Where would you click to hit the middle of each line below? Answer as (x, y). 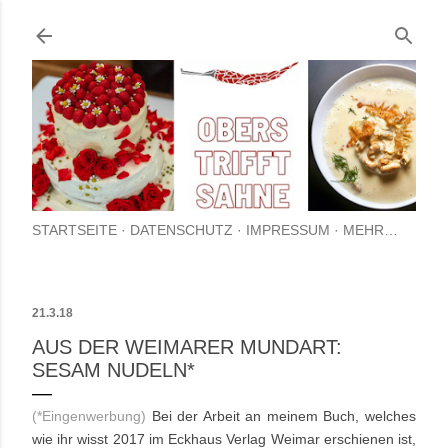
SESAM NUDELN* (113, 370)
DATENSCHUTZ (181, 230)
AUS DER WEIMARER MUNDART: (187, 347)
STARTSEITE (74, 230)
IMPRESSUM (288, 230)
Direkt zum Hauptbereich (224, 25)
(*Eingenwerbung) (89, 416)
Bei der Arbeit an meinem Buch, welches (281, 416)
